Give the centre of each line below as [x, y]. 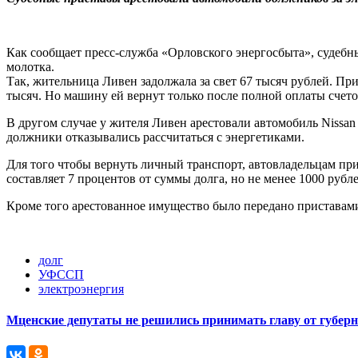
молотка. [30, 67]
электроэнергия [81, 289]
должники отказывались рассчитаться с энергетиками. [155, 137]
